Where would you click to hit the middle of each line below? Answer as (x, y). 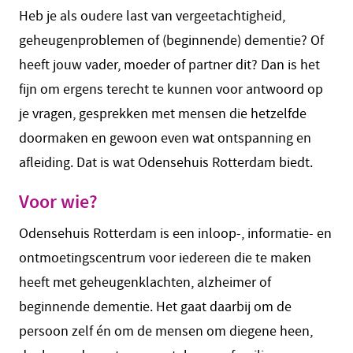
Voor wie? (60, 202)
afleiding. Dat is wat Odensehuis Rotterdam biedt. (166, 163)
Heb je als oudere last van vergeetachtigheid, (152, 16)
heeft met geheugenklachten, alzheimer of (145, 282)
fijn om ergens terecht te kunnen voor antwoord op (171, 89)
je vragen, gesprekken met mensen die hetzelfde (163, 114)
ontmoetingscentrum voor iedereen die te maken (165, 258)
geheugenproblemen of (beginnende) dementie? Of (171, 41)
